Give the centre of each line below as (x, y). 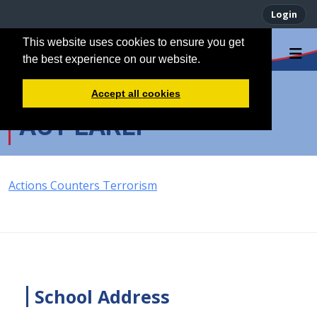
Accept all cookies (136, 93)
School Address (102, 296)
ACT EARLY (83, 127)
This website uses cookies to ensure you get (133, 42)
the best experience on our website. (111, 59)
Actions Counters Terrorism (83, 185)
